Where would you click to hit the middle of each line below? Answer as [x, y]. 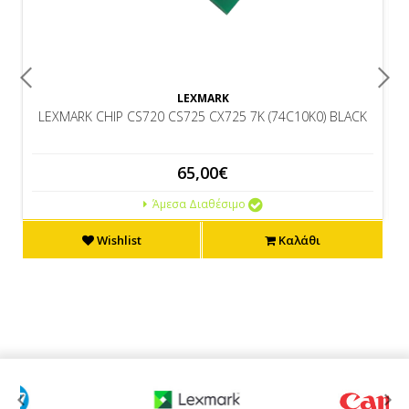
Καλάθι [299, 240]
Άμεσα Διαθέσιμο [198, 204]
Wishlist [117, 240]
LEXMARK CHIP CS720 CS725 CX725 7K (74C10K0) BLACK [203, 116]
